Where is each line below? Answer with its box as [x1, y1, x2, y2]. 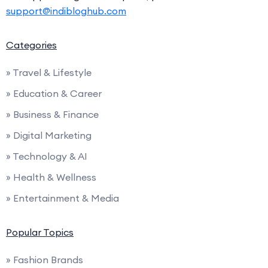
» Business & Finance [6, 108, 99, 120]
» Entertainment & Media [6, 191, 119, 204]
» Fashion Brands [6, 253, 83, 266]
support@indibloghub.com [6, 4, 126, 17]
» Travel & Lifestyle [6, 66, 92, 78]
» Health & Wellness [6, 170, 96, 183]
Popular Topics [6, 226, 74, 238]
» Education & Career [6, 87, 102, 99]
